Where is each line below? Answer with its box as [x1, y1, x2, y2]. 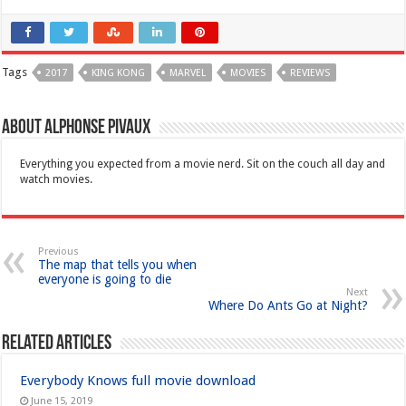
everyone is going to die [38, 271, 172, 286]
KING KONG [92, 66, 146, 79]
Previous [38, 245, 80, 257]
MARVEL [169, 66, 207, 79]
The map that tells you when [38, 256, 198, 272]
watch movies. [20, 172, 93, 186]
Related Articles [2, 333, 112, 354]
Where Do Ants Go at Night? [208, 297, 368, 313]
